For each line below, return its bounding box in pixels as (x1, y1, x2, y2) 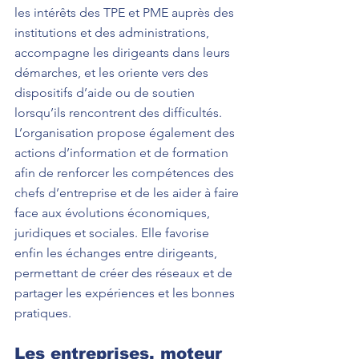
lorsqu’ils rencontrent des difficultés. (14, 105, 222, 120)
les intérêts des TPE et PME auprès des (14, 5, 237, 20)
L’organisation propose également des (14, 125, 238, 140)
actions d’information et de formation (14, 145, 232, 160)
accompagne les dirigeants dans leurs (14, 45, 233, 60)
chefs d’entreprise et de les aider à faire (14, 185, 242, 200)
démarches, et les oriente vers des (14, 65, 212, 80)
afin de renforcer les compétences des (14, 165, 237, 180)
